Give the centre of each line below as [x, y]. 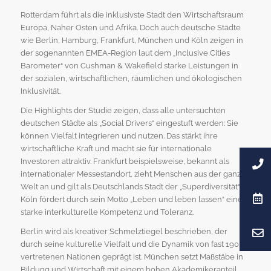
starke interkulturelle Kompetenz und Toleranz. [107, 212]
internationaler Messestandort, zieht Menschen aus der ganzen [135, 174]
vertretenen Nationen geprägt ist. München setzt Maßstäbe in [132, 256]
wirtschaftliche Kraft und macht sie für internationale [116, 148]
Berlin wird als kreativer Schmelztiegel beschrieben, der [124, 231]
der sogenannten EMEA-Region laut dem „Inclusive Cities [125, 53]
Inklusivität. [40, 91]
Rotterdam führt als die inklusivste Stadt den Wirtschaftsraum [132, 15]
